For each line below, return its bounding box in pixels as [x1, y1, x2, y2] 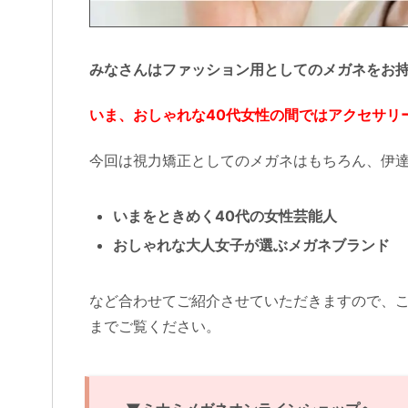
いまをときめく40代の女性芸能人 [113, 206, 337, 225]
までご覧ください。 [89, 316, 220, 335]
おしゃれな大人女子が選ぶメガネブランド [113, 235, 390, 254]
